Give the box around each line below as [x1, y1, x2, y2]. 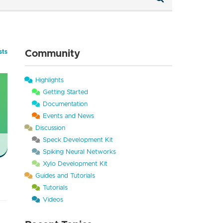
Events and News [42, 111, 94, 120]
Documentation [42, 100, 88, 108]
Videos [42, 195, 63, 204]
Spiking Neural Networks [42, 147, 116, 156]
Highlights [35, 76, 64, 84]
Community [24, 47, 80, 60]
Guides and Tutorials [35, 171, 95, 180]
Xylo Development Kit [42, 159, 108, 168]
